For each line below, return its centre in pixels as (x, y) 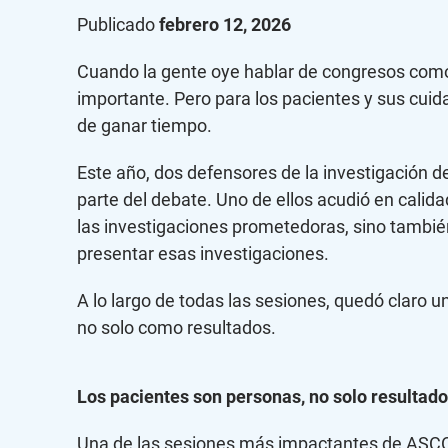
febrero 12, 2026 (225, 24)
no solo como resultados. (176, 327)
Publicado (118, 24)
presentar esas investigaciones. (203, 253)
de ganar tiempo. (144, 125)
